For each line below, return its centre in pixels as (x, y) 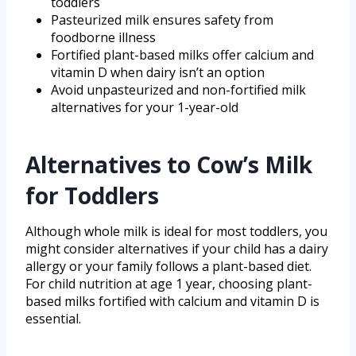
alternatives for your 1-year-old (145, 107)
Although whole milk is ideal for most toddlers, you (176, 231)
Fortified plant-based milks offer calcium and (182, 54)
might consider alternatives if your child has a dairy (177, 248)
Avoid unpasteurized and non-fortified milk (178, 89)
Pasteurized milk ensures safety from (162, 19)
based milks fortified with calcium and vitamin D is (172, 301)
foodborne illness (103, 37)
